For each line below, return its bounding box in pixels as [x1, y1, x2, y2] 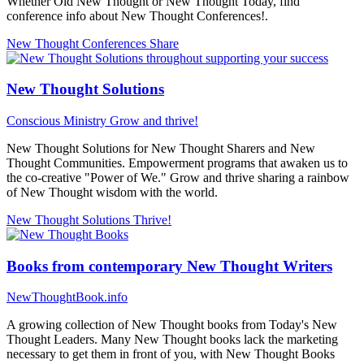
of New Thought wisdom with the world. [6, 184, 218, 199]
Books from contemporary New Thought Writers [6, 257, 332, 275]
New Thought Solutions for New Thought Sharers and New [6, 141, 315, 155]
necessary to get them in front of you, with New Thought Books [6, 347, 335, 362]
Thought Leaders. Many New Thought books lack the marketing [6, 332, 338, 347]
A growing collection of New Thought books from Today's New [6, 318, 337, 332]
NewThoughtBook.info [6, 290, 128, 305]
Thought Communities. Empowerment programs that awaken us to [6, 155, 348, 170]
